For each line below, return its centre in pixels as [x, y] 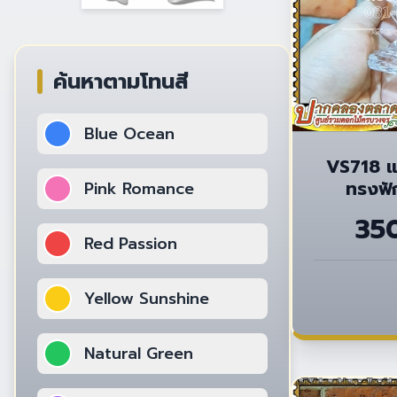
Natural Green [139, 354]
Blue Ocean [129, 134]
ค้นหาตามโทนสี [121, 82]
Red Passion [131, 244]
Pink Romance [139, 189]
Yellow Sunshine [147, 299]
